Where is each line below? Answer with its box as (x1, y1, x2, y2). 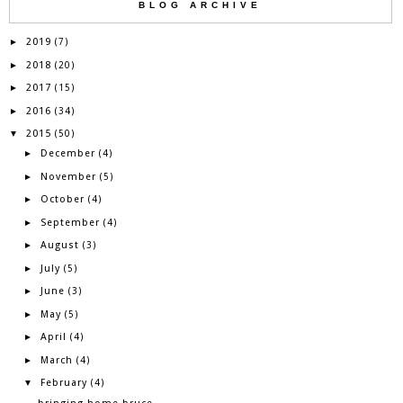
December (40, 148, 95, 160)
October (40, 193, 85, 206)
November (40, 170, 96, 183)
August (40, 239, 79, 252)
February (40, 377, 87, 390)
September (40, 216, 100, 228)
